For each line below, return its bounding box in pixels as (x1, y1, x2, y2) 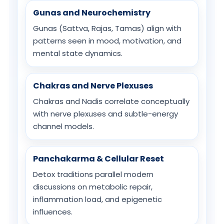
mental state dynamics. (33, 48, 122, 58)
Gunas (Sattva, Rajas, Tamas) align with (33, 23, 181, 33)
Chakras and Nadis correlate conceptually (33, 96, 189, 106)
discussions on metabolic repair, (33, 181, 152, 192)
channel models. (33, 121, 94, 131)
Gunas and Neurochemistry (33, 7, 150, 18)
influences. (33, 206, 72, 217)
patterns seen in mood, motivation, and (33, 35, 181, 46)
